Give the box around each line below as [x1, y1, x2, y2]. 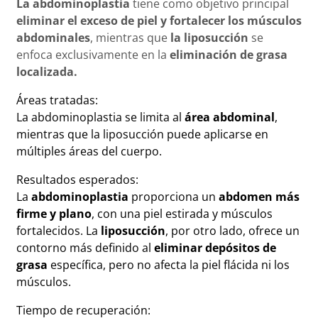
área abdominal [185, 109, 275, 125]
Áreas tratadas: [16, 92, 98, 108]
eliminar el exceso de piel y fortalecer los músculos [16, 12, 302, 28]
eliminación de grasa [167, 46, 287, 62]
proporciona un [128, 188, 219, 204]
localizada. [16, 63, 77, 79]
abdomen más [219, 188, 300, 204]
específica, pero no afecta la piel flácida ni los [48, 256, 290, 273]
